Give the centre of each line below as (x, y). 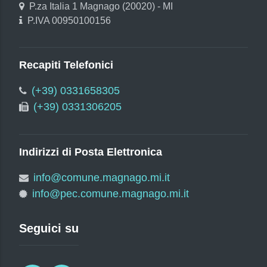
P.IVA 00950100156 (69, 20)
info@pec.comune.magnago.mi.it (111, 193)
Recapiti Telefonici (66, 65)
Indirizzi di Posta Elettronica (91, 152)
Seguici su (49, 228)
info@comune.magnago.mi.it (102, 177)
